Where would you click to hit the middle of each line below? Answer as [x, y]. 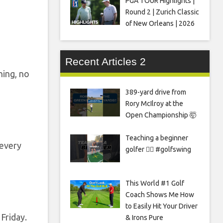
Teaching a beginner [157, 138]
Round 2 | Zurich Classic [162, 12]
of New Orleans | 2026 [160, 23]
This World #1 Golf [155, 183]
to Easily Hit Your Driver [161, 206]
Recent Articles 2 [106, 61]
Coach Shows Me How [160, 195]
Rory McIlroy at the [154, 103]
